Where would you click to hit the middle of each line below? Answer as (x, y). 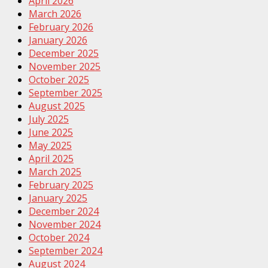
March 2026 (55, 13)
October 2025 (59, 79)
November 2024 (65, 224)
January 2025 (58, 198)
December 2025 (64, 53)
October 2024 (59, 237)
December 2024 (64, 211)
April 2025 (51, 158)
